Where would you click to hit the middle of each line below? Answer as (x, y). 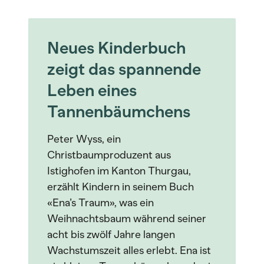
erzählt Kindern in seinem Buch (121, 187)
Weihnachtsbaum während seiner (127, 219)
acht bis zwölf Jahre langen (111, 235)
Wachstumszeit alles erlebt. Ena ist (129, 250)
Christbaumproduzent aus (109, 155)
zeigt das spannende (124, 69)
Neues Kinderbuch (116, 48)
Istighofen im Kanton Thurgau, (119, 171)
